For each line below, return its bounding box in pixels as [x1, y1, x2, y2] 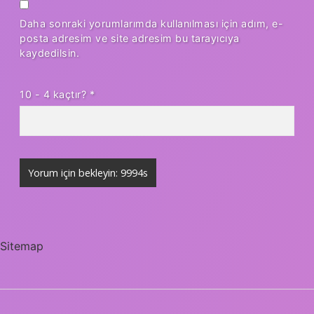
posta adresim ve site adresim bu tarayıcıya [20, 32, 240, 45]
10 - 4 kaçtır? [20, 88, 90, 101]
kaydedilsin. [20, 47, 79, 60]
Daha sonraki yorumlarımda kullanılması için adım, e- [20, 18, 283, 30]
